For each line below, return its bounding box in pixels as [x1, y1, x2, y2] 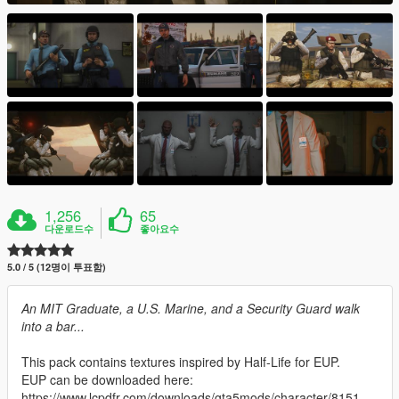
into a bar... [21, 317, 85, 336]
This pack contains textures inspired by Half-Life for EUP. [21, 353, 340, 371]
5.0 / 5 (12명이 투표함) [7, 260, 106, 274]
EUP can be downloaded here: [21, 370, 193, 389]
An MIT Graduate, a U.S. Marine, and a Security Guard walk [21, 299, 360, 318]
